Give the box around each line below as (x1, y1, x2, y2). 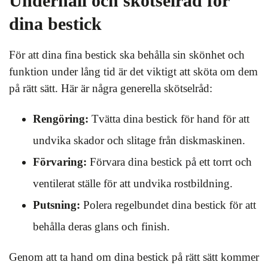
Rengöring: (33, 112, 89, 125)
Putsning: (33, 199, 80, 211)
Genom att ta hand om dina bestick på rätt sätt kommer (9, 251, 259, 263)
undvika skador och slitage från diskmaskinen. (33, 134, 245, 147)
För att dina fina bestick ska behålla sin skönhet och (9, 48, 245, 61)
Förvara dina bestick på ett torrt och (87, 156, 252, 168)
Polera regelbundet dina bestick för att (80, 199, 256, 211)
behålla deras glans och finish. (33, 220, 170, 233)
